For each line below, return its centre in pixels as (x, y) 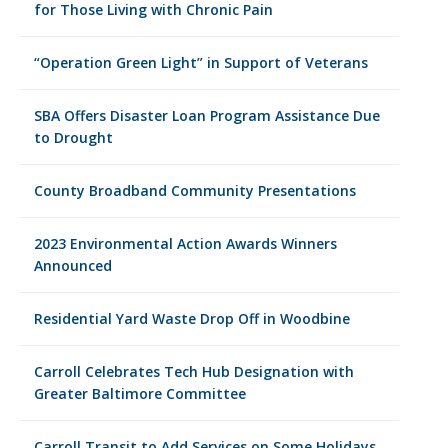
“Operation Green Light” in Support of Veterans (200, 62)
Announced (72, 265)
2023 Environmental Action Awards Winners (185, 243)
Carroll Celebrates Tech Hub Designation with (193, 371)
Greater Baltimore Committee (139, 393)
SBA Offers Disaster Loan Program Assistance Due (206, 115)
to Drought (73, 137)
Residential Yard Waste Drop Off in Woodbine (191, 318)
